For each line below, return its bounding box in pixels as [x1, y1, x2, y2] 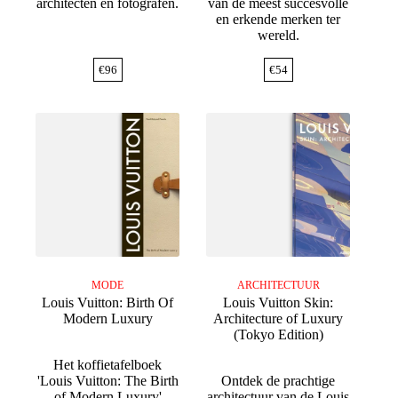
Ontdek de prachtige [221, 373, 336, 389]
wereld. [257, 28, 299, 44]
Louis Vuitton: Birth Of [42, 295, 174, 311]
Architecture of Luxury [213, 311, 344, 327]
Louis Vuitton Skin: [223, 295, 334, 311]
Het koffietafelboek [53, 357, 163, 373]
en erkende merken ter [216, 12, 341, 28]
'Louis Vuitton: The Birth [36, 373, 179, 389]
